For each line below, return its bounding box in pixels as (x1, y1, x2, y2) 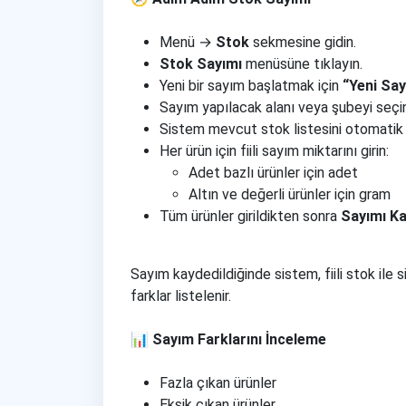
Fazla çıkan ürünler (159, 374, 276, 391)
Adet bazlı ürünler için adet (188, 164, 358, 181)
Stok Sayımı (159, 55, 242, 72)
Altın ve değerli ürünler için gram (188, 186, 391, 203)
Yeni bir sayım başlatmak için (159, 77, 343, 94)
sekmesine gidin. (249, 34, 356, 51)
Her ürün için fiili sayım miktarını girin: (159, 142, 389, 159)
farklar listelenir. (130, 287, 231, 304)
